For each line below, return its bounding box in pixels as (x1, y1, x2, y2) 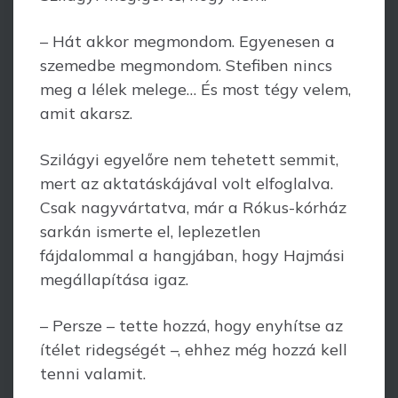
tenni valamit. (40, 363, 146, 384)
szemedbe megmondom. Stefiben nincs (40, 55, 332, 76)
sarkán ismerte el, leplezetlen (40, 221, 261, 242)
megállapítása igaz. (40, 269, 188, 290)
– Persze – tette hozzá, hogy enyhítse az (40, 315, 343, 336)
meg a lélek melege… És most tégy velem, (40, 79, 351, 99)
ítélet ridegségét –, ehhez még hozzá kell (40, 339, 347, 360)
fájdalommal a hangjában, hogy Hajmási (40, 245, 345, 266)
